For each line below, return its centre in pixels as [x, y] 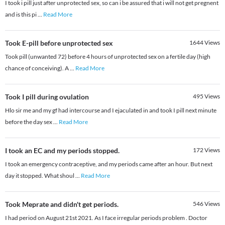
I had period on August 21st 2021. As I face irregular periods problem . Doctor [106, 218]
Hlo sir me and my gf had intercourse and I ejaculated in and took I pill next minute [111, 110]
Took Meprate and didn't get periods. [62, 204]
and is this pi [21, 15]
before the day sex [29, 122]
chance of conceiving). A [37, 68]
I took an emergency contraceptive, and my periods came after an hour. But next [109, 164]
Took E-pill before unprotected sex [59, 43]
